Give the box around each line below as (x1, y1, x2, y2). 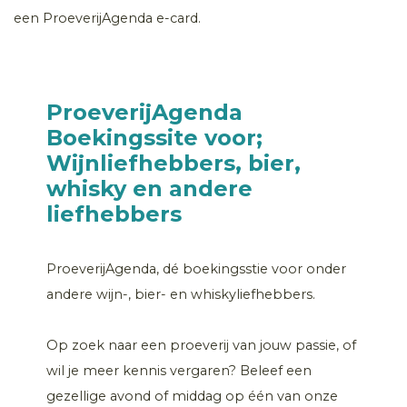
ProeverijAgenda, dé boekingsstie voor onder (46, 260, 346, 277)
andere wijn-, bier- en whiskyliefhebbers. (46, 285, 315, 303)
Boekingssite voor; (46, 124, 263, 151)
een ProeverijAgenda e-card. (14, 9, 201, 26)
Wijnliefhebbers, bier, (46, 149, 301, 176)
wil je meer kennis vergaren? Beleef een (46, 362, 312, 379)
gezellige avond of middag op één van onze (46, 387, 338, 404)
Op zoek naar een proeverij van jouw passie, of (46, 336, 356, 353)
